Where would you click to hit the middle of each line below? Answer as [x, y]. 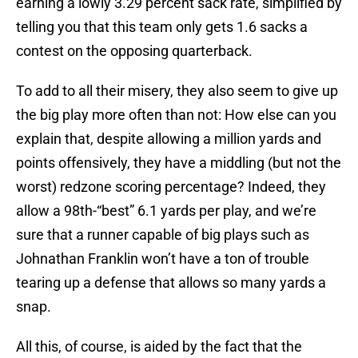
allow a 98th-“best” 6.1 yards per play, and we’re [166, 211]
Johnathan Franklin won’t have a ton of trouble [163, 259]
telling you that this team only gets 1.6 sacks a [162, 27]
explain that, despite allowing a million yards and [169, 139]
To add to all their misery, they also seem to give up [177, 91]
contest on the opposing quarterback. [134, 51]
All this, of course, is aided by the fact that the [159, 347]
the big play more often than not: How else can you [176, 115]
